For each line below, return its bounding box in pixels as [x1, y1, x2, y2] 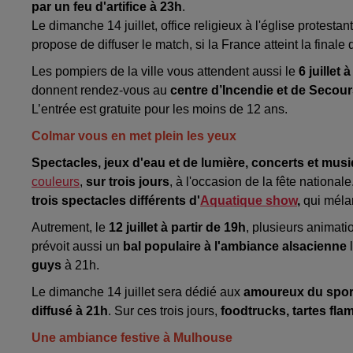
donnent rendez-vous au [32, 84, 170, 98]
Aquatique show [200, 194, 297, 208]
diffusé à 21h [32, 304, 108, 318]
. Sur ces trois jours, [108, 304, 221, 318]
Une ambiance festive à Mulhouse [32, 331, 236, 345]
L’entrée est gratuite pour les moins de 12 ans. [32, 102, 288, 117]
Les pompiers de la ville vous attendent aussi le [32, 65, 299, 79]
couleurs [32, 175, 80, 189]
